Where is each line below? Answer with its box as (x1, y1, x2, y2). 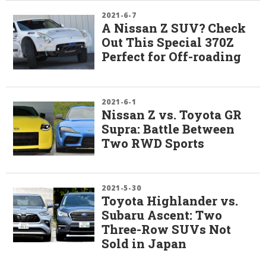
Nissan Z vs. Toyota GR (102, 106, 242, 122)
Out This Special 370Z (102, 34, 235, 50)
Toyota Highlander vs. (102, 193, 239, 209)
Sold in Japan (102, 236, 187, 252)
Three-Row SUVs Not (102, 221, 232, 237)
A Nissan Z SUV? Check (102, 20, 246, 36)
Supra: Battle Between (102, 121, 235, 137)
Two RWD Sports (102, 135, 205, 151)
